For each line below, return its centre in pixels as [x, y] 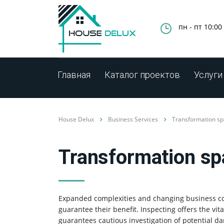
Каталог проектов [142, 74]
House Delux [76, 119]
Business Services [133, 119]
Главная [74, 74]
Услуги [208, 74]
